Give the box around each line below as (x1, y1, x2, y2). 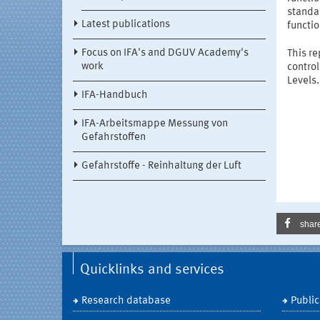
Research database (81, 296, 171, 307)
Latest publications (81, 19, 170, 31)
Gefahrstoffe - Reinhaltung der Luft (81, 161, 241, 172)
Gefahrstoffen (81, 132, 146, 144)
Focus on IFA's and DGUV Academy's (81, 48, 249, 59)
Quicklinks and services (80, 263, 224, 278)
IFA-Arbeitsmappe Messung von (81, 119, 228, 130)
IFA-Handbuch (81, 90, 148, 101)
